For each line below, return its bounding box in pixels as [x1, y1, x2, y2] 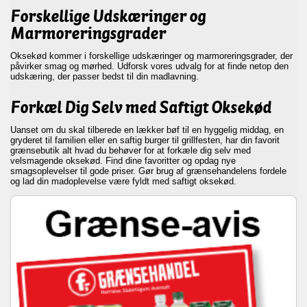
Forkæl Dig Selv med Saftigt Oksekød [10, 97, 271, 118]
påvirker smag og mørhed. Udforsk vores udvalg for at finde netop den [10, 61, 288, 71]
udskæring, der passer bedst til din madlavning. [10, 71, 199, 82]
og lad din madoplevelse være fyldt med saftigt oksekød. [10, 176, 236, 186]
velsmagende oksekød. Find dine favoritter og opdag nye [10, 156, 236, 166]
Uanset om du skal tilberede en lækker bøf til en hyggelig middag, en [10, 125, 284, 135]
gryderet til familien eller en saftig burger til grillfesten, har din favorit [10, 135, 280, 145]
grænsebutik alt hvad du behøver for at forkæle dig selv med [10, 145, 251, 156]
